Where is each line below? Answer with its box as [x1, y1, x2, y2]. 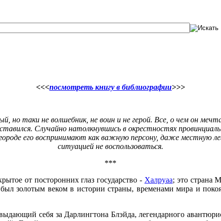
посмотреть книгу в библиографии [49, 82, 172, 91]
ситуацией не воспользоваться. [58, 142, 163, 150]
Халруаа [144, 175, 173, 184]
